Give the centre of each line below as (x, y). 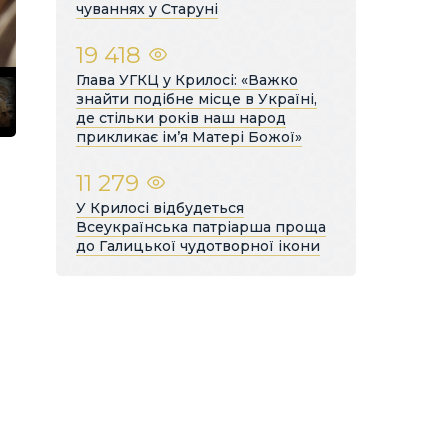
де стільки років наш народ (181, 117)
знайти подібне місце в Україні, (196, 98)
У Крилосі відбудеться (160, 207)
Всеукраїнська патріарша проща (201, 226)
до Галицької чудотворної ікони (198, 245)
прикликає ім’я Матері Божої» (189, 136)
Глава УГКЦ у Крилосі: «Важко (187, 79)
